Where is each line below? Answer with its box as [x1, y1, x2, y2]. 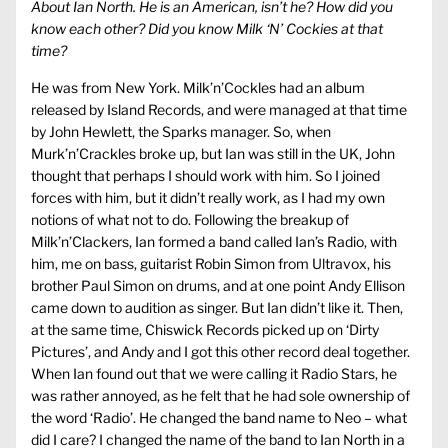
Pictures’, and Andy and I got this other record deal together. [31, 343, 410, 361]
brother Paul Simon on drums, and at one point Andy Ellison [31, 277, 405, 295]
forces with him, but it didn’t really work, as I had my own [31, 189, 385, 207]
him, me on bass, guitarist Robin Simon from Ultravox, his [31, 255, 391, 273]
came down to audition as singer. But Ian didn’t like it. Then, [31, 299, 403, 317]
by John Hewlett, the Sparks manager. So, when [31, 123, 331, 141]
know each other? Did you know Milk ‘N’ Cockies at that [31, 20, 383, 38]
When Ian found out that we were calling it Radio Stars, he [31, 365, 397, 383]
